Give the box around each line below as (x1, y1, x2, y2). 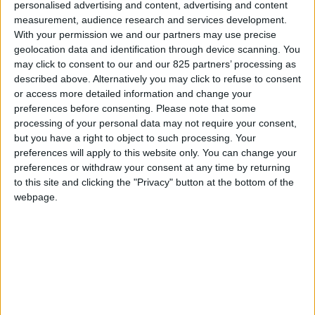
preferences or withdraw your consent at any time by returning (14, 162, 290, 174)
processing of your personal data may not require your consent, (14, 117, 297, 129)
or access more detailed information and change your (14, 88, 252, 100)
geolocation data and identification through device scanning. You (14, 44, 300, 56)
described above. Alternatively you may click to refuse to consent (14, 73, 301, 85)
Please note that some (156, 103, 256, 115)
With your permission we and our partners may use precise (14, 29, 276, 41)
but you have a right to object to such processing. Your (14, 132, 256, 144)
